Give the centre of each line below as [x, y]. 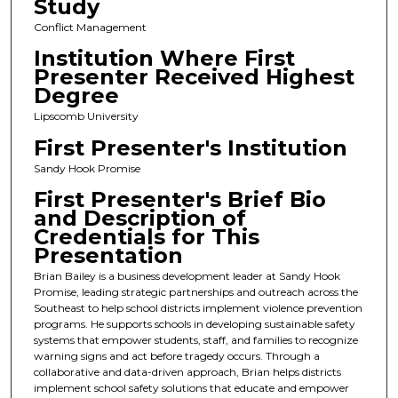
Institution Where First [164, 59]
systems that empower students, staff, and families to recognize [195, 340]
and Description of [139, 219]
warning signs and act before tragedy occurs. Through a [176, 356]
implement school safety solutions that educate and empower [191, 388]
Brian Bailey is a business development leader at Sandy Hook [187, 276]
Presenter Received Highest [194, 77]
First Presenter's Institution [190, 147]
